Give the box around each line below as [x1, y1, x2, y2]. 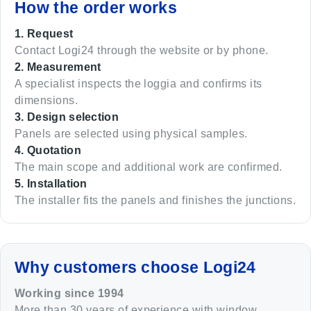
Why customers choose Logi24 [15, 258, 256, 276]
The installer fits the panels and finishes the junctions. [15, 194, 296, 206]
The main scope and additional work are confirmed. [15, 160, 283, 173]
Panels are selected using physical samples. [15, 127, 248, 140]
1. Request [15, 27, 74, 40]
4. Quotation [15, 144, 81, 156]
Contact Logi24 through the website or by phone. [15, 44, 269, 56]
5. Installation [15, 177, 87, 190]
